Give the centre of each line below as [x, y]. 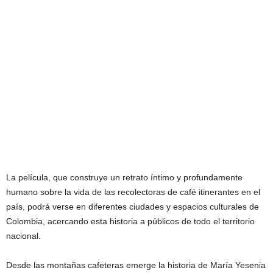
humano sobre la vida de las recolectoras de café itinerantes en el [133, 192]
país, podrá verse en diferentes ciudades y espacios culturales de [133, 206]
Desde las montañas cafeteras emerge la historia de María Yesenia [136, 265]
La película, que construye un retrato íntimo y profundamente [124, 177]
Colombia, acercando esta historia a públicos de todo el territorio [130, 221]
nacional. [23, 236]
